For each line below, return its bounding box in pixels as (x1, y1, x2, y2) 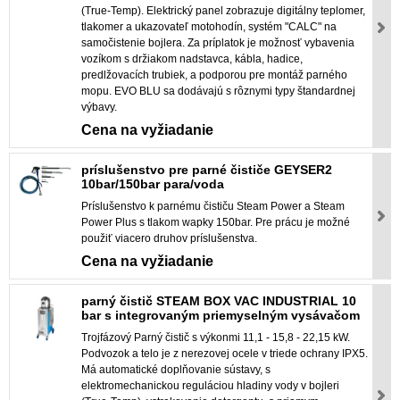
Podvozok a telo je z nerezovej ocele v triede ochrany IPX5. (81, 347, 368, 361)
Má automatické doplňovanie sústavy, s (81, 363, 271, 377)
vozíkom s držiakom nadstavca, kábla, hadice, (81, 53, 303, 66)
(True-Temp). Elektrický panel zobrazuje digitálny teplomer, (81, 4, 365, 18)
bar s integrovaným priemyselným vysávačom (81, 308, 360, 323)
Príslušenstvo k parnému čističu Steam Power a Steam (81, 200, 345, 213)
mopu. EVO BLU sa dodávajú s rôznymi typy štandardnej (81, 85, 355, 98)
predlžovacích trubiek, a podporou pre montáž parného (81, 69, 347, 82)
